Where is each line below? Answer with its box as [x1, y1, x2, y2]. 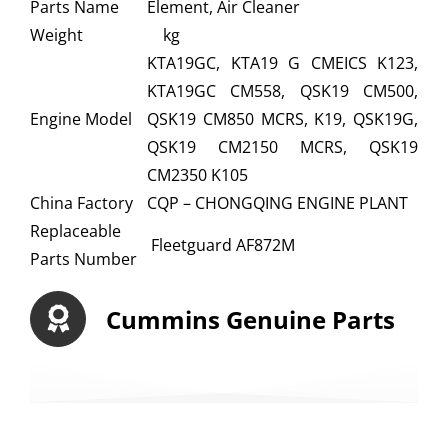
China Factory [30, 191, 133, 214]
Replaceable [30, 219, 121, 242]
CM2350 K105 [147, 163, 248, 186]
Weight [30, 23, 83, 46]
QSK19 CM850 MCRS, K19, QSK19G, [147, 107, 418, 130]
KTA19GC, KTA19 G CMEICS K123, [147, 51, 418, 74]
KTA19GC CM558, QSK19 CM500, [147, 79, 418, 102]
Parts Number [30, 247, 137, 270]
